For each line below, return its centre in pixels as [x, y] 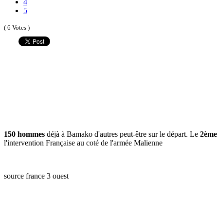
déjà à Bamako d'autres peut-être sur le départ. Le [123, 134]
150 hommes [25, 134]
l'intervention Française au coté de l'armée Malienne [83, 143]
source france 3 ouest [36, 176]
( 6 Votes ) [17, 27]
